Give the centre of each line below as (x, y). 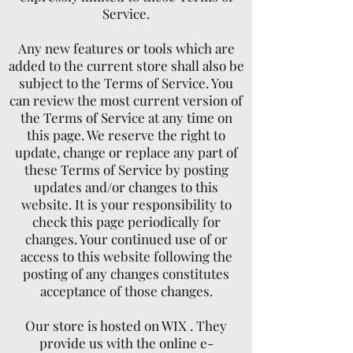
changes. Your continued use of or (126, 239)
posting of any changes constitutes (126, 273)
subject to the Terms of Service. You (126, 83)
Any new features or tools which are (126, 48)
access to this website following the (126, 256)
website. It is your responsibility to (126, 204)
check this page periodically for (126, 221)
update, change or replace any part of (126, 152)
